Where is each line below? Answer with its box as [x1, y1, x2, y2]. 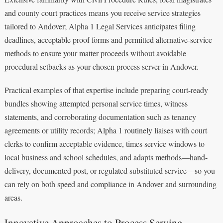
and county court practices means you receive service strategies [4, 7, 201, 18]
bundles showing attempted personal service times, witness [4, 98, 188, 109]
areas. [4, 192, 22, 203]
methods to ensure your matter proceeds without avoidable [4, 48, 186, 59]
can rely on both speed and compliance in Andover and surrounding [4, 179, 217, 190]
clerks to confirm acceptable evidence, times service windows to [4, 138, 205, 149]
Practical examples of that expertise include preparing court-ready [4, 85, 208, 96]
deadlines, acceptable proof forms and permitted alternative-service [4, 34, 212, 45]
